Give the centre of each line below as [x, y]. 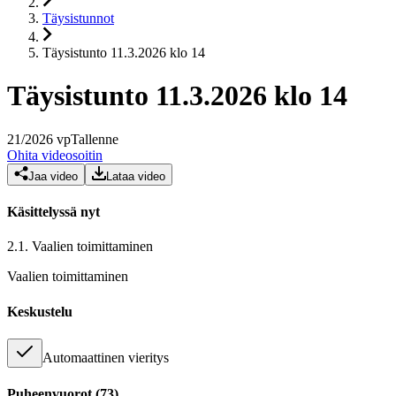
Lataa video [136, 176]
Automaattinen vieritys [106, 357]
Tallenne [95, 139]
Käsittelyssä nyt [53, 212]
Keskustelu [40, 311]
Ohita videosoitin [55, 155]
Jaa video [53, 176]
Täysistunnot [78, 18]
